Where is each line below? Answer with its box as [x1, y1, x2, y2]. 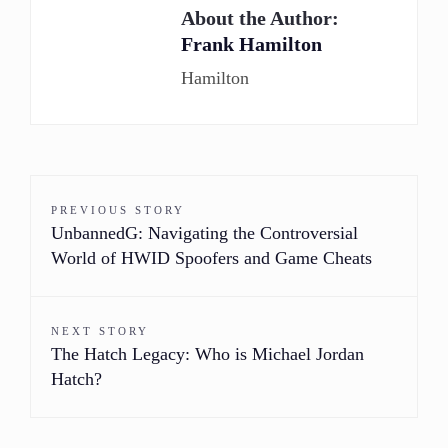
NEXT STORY [51, 324, 149, 337]
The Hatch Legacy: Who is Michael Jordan [51, 343, 364, 364]
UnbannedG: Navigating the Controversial [51, 222, 358, 243]
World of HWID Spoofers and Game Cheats [51, 247, 372, 268]
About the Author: [181, 6, 339, 29]
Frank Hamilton [181, 32, 322, 55]
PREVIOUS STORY [51, 203, 185, 216]
